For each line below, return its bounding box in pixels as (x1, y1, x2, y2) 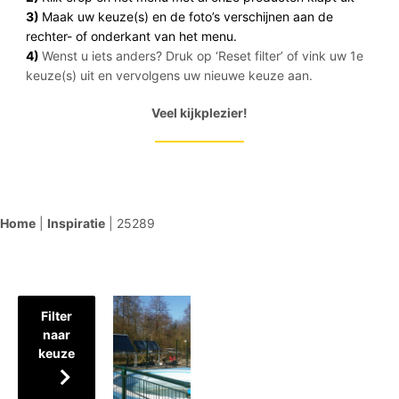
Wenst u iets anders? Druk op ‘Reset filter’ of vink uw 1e (41, 48, 363, 63)
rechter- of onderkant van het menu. (25, 28, 237, 44)
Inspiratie (47, 216, 105, 231)
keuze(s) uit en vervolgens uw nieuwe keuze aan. (25, 68, 313, 83)
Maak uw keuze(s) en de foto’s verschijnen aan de (41, 9, 333, 24)
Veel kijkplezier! (151, 105, 248, 120)
